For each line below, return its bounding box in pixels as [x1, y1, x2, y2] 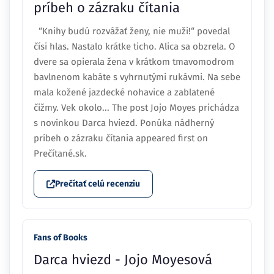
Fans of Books [34, 232, 87, 243]
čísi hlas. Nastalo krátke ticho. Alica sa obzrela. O [34, 41, 235, 53]
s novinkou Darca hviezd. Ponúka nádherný [34, 117, 214, 129]
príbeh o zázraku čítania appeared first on [34, 133, 208, 144]
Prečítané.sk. [34, 148, 87, 160]
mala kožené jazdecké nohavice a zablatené [34, 87, 215, 98]
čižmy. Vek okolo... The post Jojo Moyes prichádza [34, 102, 239, 114]
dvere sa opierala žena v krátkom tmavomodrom [34, 56, 234, 68]
